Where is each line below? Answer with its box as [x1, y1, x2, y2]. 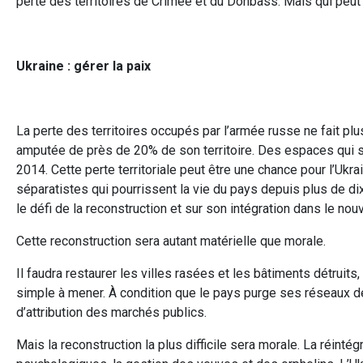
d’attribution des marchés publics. [16, 304, 207, 320]
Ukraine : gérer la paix [16, 58, 151, 74]
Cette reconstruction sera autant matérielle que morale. [16, 233, 326, 249]
